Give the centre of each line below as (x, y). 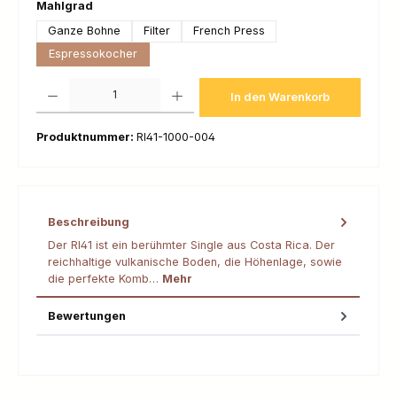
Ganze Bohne (84, 31)
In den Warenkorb (280, 97)
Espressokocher (93, 54)
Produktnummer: (86, 136)
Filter (157, 31)
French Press (229, 31)
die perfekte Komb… (105, 278)
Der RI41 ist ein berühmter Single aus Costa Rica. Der (191, 245)
